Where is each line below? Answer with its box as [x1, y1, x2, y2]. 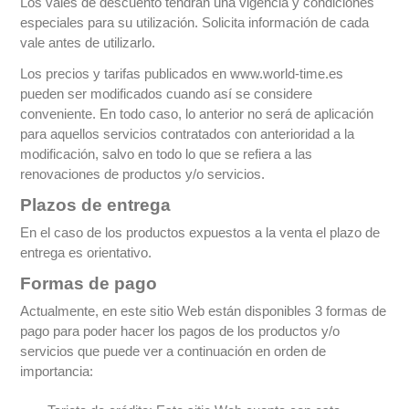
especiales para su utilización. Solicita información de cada [20, 15, 370, 31]
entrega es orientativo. [20, 245, 152, 261]
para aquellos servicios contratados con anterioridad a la [20, 126, 355, 142]
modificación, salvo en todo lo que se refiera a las [20, 146, 313, 163]
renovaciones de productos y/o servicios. [20, 166, 266, 183]
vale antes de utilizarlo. [20, 35, 156, 51]
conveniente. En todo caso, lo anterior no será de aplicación [20, 106, 374, 122]
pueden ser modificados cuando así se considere [20, 86, 313, 102]
